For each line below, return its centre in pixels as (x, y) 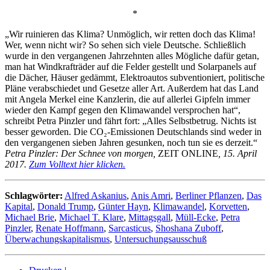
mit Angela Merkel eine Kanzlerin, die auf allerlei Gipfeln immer (127, 99)
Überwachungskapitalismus (57, 239)
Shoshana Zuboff (188, 228)
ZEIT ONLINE (188, 154)
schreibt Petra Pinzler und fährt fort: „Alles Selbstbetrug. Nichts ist (130, 121)
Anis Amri (151, 196)
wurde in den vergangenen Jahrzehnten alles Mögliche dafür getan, (132, 56)
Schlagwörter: (34, 196)
